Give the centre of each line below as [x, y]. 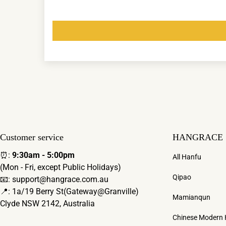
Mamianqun [191, 197]
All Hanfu [187, 157]
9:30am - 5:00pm [43, 155]
